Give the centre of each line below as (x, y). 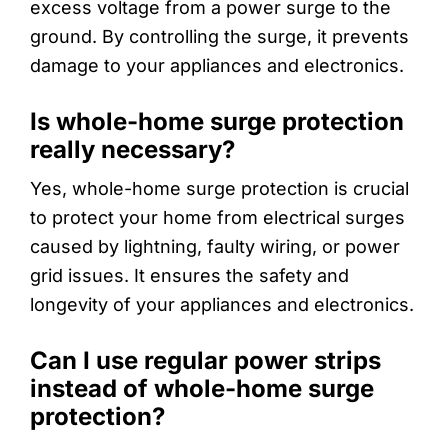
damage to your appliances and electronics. (217, 65)
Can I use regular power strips (205, 360)
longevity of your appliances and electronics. (222, 304)
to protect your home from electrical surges (217, 217)
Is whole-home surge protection (217, 121)
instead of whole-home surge (202, 388)
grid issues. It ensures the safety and (189, 275)
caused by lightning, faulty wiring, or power (215, 246)
